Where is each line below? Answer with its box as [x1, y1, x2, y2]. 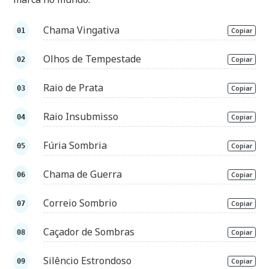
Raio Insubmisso [43, 109, 119, 123]
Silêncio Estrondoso [43, 253, 132, 267]
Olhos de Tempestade [43, 52, 142, 65]
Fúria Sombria [43, 138, 107, 152]
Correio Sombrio [43, 196, 118, 210]
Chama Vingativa [43, 23, 120, 37]
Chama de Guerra [43, 167, 122, 181]
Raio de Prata [43, 80, 104, 94]
